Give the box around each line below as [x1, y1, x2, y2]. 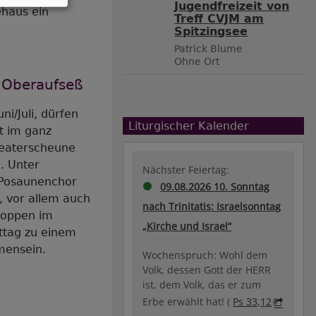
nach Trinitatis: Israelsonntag [142, 200, 281, 214]
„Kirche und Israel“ [142, 219, 232, 233]
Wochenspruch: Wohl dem [142, 248, 268, 262]
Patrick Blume [174, 43, 243, 55]
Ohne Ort [174, 56, 220, 68]
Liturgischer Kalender [128, 119, 249, 133]
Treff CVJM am [174, 12, 265, 26]
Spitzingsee [174, 25, 248, 39]
